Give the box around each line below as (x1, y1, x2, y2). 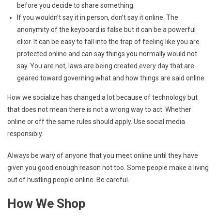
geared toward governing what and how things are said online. (17, 74, 206, 82)
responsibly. (7, 129, 43, 138)
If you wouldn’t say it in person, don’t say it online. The (17, 13, 178, 21)
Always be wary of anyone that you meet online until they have (7, 151, 198, 159)
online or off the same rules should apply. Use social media (7, 117, 185, 125)
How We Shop (7, 196, 86, 211)
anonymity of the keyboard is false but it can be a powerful (17, 25, 196, 33)
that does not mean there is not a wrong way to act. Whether (7, 105, 191, 113)
